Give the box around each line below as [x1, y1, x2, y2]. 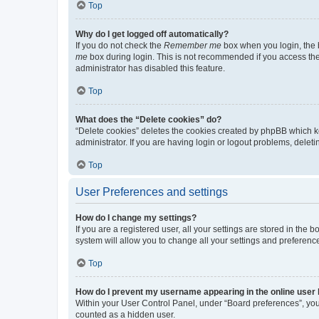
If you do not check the [75, 40, 164, 51]
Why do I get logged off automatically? [75, 28, 229, 39]
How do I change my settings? [75, 212, 197, 223]
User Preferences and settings [75, 185, 228, 198]
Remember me [164, 40, 221, 51]
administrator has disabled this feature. [75, 63, 225, 73]
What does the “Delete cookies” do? [75, 114, 221, 125]
